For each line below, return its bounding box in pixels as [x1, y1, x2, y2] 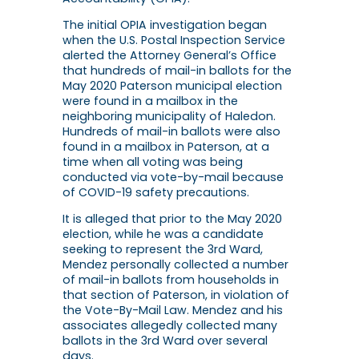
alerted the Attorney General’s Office [63, 47, 276, 64]
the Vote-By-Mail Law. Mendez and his [63, 302, 283, 319]
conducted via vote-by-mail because [63, 169, 284, 186]
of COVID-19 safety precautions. [63, 184, 249, 201]
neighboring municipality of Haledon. [63, 108, 276, 125]
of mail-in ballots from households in [63, 272, 279, 288]
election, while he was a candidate [63, 226, 264, 243]
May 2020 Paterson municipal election [63, 78, 282, 95]
